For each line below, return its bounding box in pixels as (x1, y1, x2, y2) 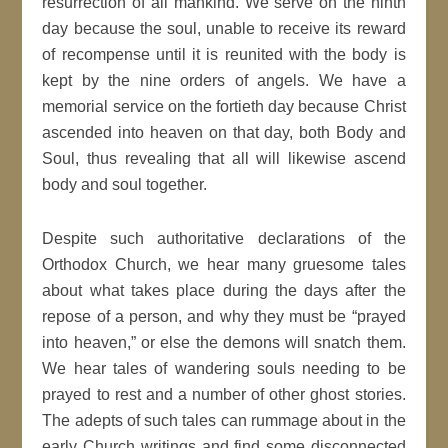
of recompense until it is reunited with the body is (42, 46, 406, 63)
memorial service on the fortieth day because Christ (42, 98, 406, 115)
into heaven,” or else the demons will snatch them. (42, 334, 406, 351)
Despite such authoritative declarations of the (42, 230, 406, 247)
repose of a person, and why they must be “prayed (42, 308, 406, 325)
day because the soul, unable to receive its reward (42, 20, 406, 37)
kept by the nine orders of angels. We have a (42, 72, 406, 89)
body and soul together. (42, 176, 208, 193)
